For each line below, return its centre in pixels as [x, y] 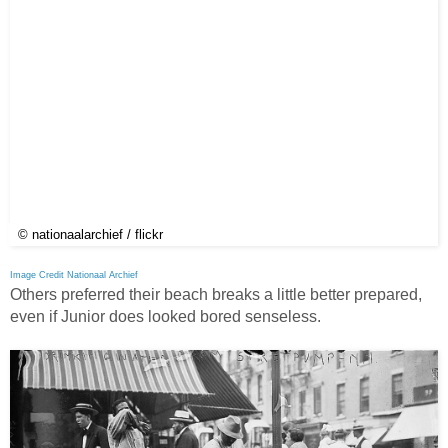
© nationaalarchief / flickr [90, 235]
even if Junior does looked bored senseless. [165, 317]
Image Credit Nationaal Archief [74, 275]
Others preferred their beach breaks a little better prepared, [216, 295]
